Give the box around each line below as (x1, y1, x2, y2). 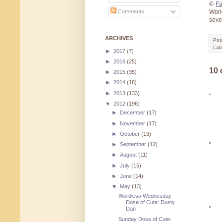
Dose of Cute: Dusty (126, 199, 175, 205)
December (120, 110, 147, 116)
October (120, 130, 142, 137)
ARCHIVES (105, 35, 133, 41)
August (120, 152, 139, 158)
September (120, 141, 148, 148)
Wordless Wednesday (118, 192, 172, 199)
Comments (116, 8, 144, 15)
